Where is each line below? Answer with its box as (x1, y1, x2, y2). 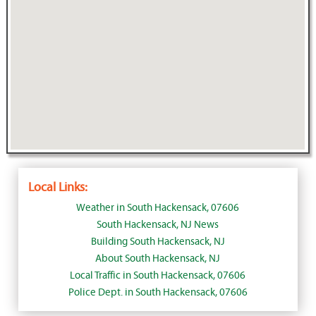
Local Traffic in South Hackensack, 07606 (70, 269, 246, 282)
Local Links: (28, 180, 87, 195)
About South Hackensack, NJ (95, 253, 221, 265)
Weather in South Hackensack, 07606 (76, 202, 240, 214)
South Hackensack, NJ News (97, 219, 219, 231)
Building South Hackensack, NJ (90, 236, 225, 248)
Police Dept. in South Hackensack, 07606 (68, 286, 248, 299)
